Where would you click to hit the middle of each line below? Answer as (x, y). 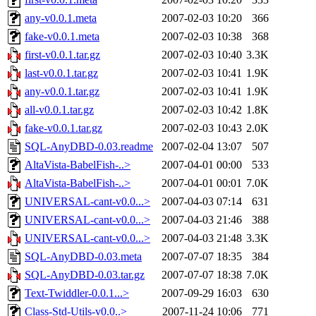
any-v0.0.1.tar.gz (62, 92)
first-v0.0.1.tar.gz (62, 55)
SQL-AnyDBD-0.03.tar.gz (85, 275)
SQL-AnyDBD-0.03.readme (89, 147)
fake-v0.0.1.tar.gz (63, 128)
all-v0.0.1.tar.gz (59, 110)
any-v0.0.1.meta (61, 18)
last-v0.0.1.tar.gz (61, 73)
